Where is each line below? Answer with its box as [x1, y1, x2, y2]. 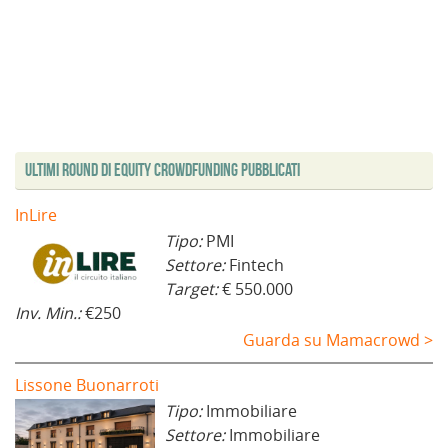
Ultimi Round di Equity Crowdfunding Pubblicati [25, 160, 300, 181]
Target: [165, 278, 222, 301]
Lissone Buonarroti [15, 374, 159, 397]
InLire [15, 204, 57, 227]
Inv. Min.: [15, 302, 85, 325]
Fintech [229, 254, 284, 277]
